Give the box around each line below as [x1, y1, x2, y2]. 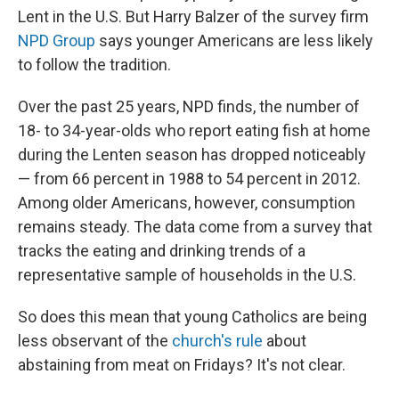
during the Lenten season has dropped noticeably [18, 145, 366, 164]
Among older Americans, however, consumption [18, 193, 355, 212]
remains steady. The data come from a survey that [18, 217, 372, 236]
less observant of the [18, 331, 172, 350]
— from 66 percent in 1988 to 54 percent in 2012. [18, 169, 361, 188]
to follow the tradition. [18, 55, 171, 74]
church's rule [172, 331, 263, 350]
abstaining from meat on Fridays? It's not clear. [18, 355, 346, 374]
